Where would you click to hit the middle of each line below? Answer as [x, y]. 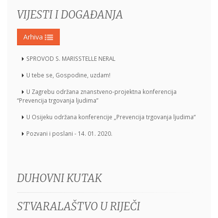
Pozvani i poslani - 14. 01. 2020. [69, 133]
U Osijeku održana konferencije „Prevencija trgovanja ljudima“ [111, 117]
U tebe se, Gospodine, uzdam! [68, 75]
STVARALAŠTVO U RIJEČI [79, 206]
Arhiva [34, 36]
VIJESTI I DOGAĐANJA [70, 14]
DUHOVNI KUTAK [59, 178]
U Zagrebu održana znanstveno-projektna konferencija [101, 91]
